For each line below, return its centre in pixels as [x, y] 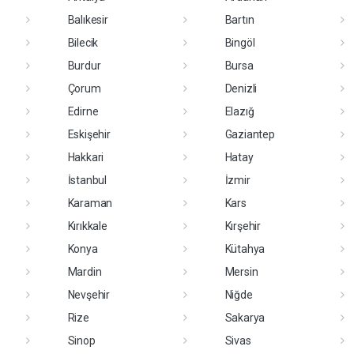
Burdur [84, 66]
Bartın [239, 20]
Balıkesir [88, 20]
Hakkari [86, 157]
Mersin [241, 272]
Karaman [90, 203]
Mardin [85, 272]
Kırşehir [243, 226]
